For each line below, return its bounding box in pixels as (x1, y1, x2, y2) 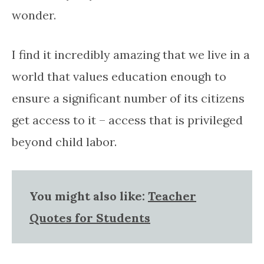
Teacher (148, 188, 196, 203)
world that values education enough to (12, 68, 226, 84)
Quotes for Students (29, 210, 150, 225)
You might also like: (29, 188, 148, 203)
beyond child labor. (12, 134, 117, 149)
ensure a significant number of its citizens (12, 90, 245, 105)
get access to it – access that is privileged (12, 112, 243, 127)
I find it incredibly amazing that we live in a (12, 47, 250, 62)
